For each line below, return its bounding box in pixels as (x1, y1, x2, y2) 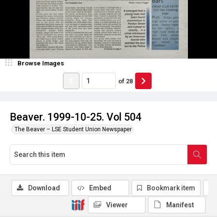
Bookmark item (147, 184, 195, 192)
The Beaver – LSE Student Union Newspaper (15, 126, 132, 133)
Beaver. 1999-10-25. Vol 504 (10, 111, 141, 123)
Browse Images (17, 60, 64, 67)
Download (28, 184, 60, 192)
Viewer (106, 201, 128, 209)
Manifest (166, 201, 194, 209)
